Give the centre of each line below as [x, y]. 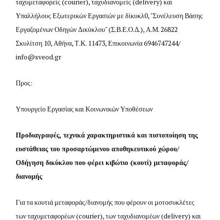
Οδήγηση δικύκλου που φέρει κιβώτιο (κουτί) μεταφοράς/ [102, 162]
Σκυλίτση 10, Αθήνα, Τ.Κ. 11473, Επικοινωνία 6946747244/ [98, 43]
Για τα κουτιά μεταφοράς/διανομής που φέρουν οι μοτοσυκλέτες [105, 202]
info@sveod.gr [39, 56]
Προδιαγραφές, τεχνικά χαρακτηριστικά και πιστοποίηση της [107, 135]
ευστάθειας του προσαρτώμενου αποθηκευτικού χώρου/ [98, 148]
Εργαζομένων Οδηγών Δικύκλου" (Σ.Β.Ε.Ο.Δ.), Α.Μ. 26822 [97, 29]
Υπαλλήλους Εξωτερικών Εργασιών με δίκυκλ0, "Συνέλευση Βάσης [110, 15]
